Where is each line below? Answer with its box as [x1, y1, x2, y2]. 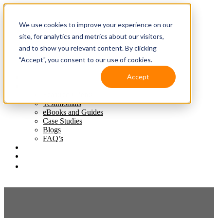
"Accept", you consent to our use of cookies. [18, 55, 152, 64]
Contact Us [23, 152, 58, 160]
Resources [23, 82, 55, 90]
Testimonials [43, 99, 81, 108]
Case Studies [43, 117, 82, 125]
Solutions [23, 73, 52, 81]
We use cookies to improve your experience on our [18, 20, 173, 29]
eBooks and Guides [43, 108, 103, 116]
